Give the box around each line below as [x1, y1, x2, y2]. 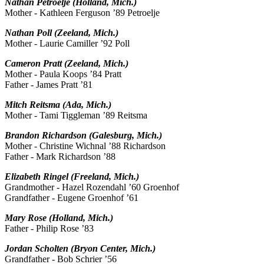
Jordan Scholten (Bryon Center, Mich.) [5, 243, 156, 254]
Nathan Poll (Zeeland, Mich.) [5, 28, 118, 38]
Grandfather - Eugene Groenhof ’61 [5, 193, 138, 203]
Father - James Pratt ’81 [5, 80, 93, 90]
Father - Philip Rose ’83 [5, 223, 94, 234]
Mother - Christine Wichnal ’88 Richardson [5, 141, 166, 151]
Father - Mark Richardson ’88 [5, 151, 115, 162]
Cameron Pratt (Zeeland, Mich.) [5, 58, 128, 69]
